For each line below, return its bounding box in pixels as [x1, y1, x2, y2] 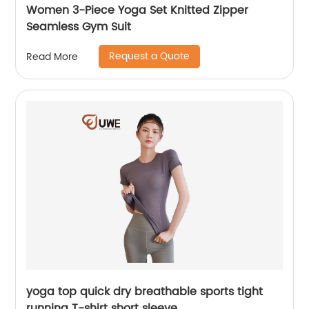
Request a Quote [109, 48, 190, 64]
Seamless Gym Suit [26, 18, 132, 36]
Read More [26, 48, 79, 65]
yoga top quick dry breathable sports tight [26, 283, 263, 301]
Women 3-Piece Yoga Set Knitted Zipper [26, 1, 249, 19]
